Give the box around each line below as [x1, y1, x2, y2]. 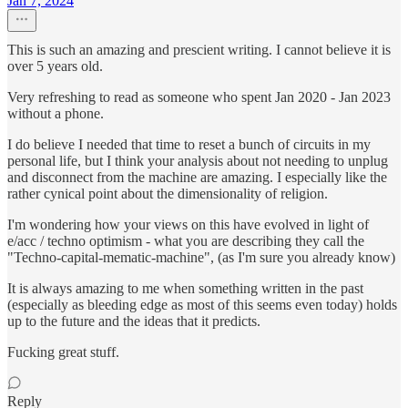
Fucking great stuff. [7, 344, 119, 361]
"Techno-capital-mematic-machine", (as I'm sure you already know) [7, 250, 395, 266]
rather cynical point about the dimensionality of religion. [7, 186, 328, 202]
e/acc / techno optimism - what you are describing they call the [7, 233, 364, 250]
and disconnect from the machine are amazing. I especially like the [7, 169, 387, 186]
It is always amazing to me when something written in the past [7, 280, 363, 297]
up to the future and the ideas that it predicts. [7, 313, 260, 330]
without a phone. [7, 106, 104, 122]
